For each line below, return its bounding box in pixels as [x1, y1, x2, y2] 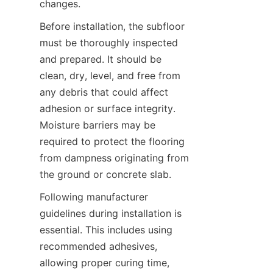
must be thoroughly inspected [40, 37, 178, 49]
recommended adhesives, [40, 240, 157, 252]
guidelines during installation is [40, 207, 182, 219]
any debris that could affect [40, 86, 168, 98]
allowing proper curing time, [40, 257, 169, 269]
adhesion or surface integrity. [40, 102, 175, 115]
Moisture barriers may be [40, 119, 155, 131]
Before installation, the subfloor [40, 20, 185, 32]
